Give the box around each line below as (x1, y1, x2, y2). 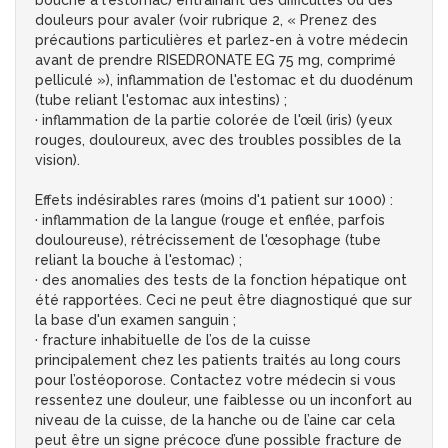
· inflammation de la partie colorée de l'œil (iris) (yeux (35, 112, 392, 129)
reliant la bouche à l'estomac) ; (35, 252, 242, 269)
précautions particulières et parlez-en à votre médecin (35, 32, 408, 49)
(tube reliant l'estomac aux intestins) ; (35, 92, 287, 109)
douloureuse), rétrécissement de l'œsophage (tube (35, 232, 381, 249)
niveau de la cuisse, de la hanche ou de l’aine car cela (35, 412, 395, 429)
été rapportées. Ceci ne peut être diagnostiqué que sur (35, 292, 412, 309)
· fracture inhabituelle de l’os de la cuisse (35, 332, 311, 349)
